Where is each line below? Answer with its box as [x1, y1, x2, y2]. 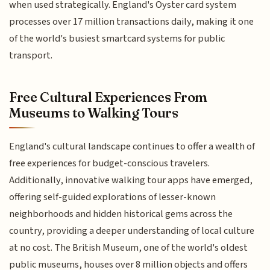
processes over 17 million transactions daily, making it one [9, 14, 254, 29]
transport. [9, 48, 53, 63]
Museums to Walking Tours [9, 104, 178, 122]
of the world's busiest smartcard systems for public [9, 31, 225, 46]
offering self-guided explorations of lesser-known [9, 190, 216, 205]
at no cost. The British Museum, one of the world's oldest [9, 240, 248, 256]
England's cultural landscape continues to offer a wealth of [9, 139, 256, 154]
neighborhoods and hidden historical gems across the [9, 207, 233, 222]
